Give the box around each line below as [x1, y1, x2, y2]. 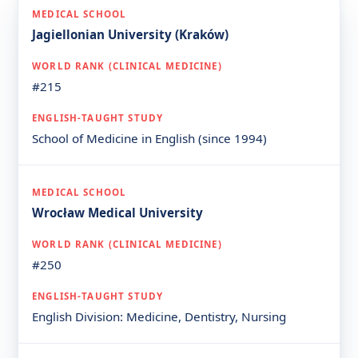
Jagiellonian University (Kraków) [32, 26, 229, 42]
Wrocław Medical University [32, 204, 204, 221]
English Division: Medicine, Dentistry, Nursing [32, 308, 287, 324]
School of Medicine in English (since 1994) [32, 130, 268, 147]
